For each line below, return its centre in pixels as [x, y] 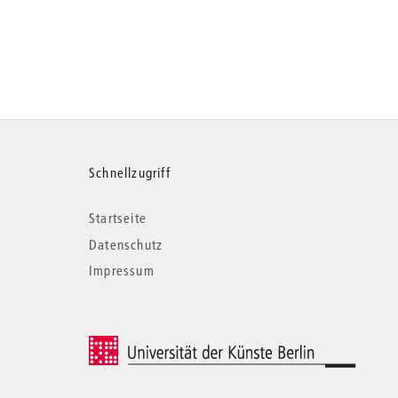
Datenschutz [126, 244]
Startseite [118, 218]
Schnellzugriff [130, 172]
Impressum [122, 270]
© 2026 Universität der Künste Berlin [182, 345]
